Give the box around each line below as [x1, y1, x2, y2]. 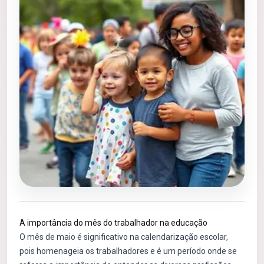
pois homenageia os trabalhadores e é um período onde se [19, 246, 237, 256]
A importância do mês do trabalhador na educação [19, 218, 207, 227]
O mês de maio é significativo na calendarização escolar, [19, 232, 228, 242]
